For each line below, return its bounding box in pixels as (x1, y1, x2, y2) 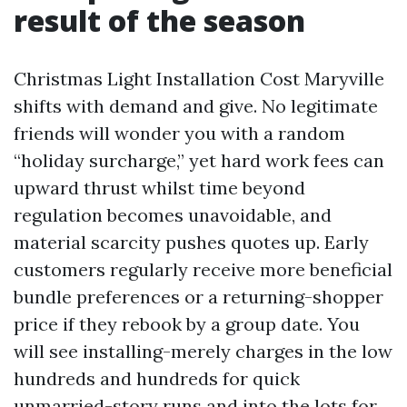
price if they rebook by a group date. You (14, 313, 360, 335)
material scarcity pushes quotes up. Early (14, 231, 369, 253)
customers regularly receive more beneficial (14, 258, 392, 281)
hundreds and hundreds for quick (14, 367, 300, 390)
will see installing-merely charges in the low (14, 340, 392, 362)
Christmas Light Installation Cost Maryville (14, 67, 384, 90)
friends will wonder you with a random (14, 122, 345, 144)
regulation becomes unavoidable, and (14, 203, 332, 226)
